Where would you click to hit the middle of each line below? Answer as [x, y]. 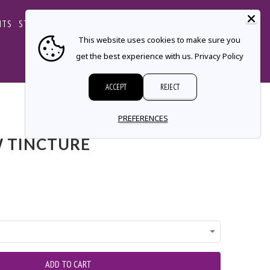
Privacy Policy [219, 56]
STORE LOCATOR [49, 24]
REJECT [170, 87]
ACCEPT [116, 87]
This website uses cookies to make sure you [159, 40]
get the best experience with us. [134, 56]
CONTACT [105, 24]
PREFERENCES [143, 118]
